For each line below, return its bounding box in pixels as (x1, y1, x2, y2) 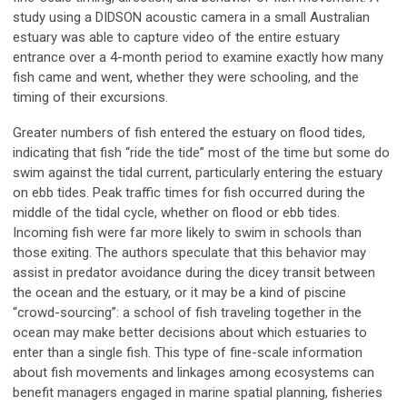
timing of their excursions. (13, 89, 172, 106)
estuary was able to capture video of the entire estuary (13, 29, 340, 46)
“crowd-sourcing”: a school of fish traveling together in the (13, 304, 362, 322)
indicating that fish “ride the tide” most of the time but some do (13, 144, 390, 162)
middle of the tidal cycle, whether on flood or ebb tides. (13, 204, 340, 222)
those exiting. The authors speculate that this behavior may (13, 244, 366, 262)
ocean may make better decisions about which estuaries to (13, 324, 367, 342)
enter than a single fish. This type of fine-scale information (13, 344, 362, 362)
